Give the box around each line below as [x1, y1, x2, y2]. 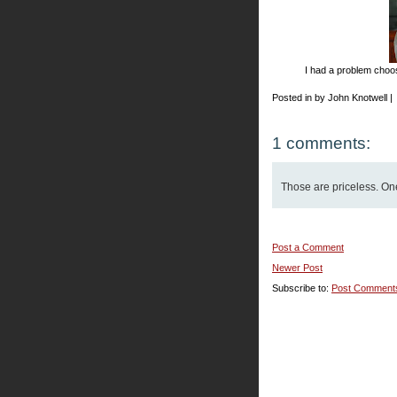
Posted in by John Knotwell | [272, 92, 393, 103]
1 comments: [272, 134, 370, 152]
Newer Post [272, 262, 323, 273]
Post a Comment [272, 242, 344, 253]
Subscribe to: [272, 283, 331, 293]
